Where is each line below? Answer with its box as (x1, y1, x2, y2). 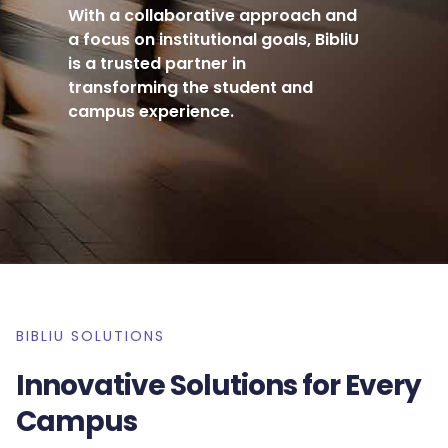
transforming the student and (68, 76, 314, 100)
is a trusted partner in (68, 52, 247, 76)
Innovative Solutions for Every (16, 366, 421, 406)
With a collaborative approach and (68, 4, 358, 28)
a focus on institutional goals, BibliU (68, 28, 360, 52)
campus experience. (68, 100, 235, 124)
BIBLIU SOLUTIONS (16, 326, 165, 347)
